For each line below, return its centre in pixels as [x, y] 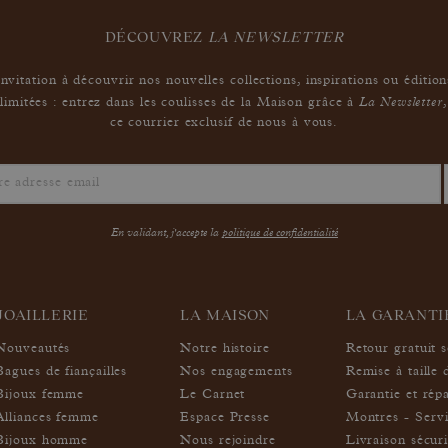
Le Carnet [213, 395]
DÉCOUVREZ [156, 36]
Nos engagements [236, 372]
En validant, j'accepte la [166, 231]
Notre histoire [225, 349]
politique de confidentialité [280, 231]
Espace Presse [225, 418]
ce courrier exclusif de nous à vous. [224, 123]
